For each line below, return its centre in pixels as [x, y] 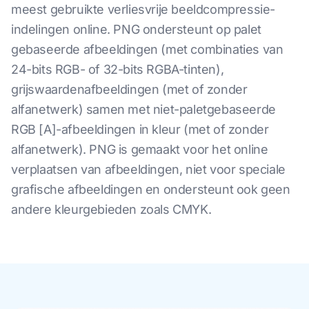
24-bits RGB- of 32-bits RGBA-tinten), [118, 69]
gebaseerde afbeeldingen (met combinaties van [147, 49]
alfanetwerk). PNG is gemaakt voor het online [140, 149]
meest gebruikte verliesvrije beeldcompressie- [143, 9]
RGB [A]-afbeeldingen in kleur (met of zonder [140, 129]
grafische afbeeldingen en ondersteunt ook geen [151, 189]
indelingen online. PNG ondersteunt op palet [136, 29]
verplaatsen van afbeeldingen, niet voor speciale [148, 169]
